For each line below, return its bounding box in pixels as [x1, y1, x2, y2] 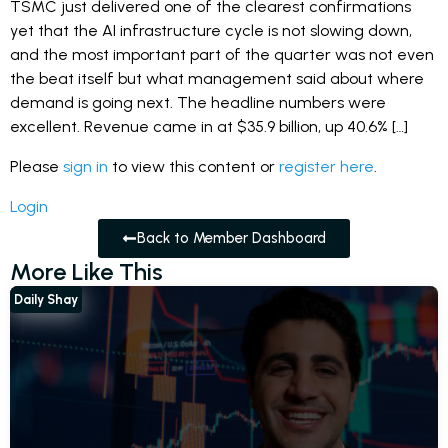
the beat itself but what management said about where [10, 68, 424, 88]
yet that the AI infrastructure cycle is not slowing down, [10, 20, 412, 40]
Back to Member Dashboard [137, 228, 326, 247]
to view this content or [108, 156, 279, 176]
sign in [63, 156, 108, 176]
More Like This [10, 256, 163, 286]
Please [10, 156, 63, 176]
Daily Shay [14, 291, 78, 307]
